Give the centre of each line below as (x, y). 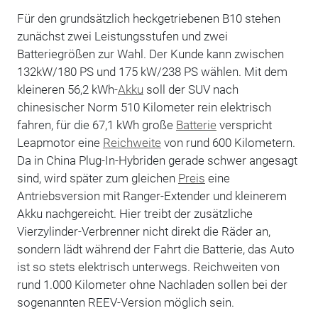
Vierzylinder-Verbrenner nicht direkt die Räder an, (143, 231)
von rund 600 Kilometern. (228, 142)
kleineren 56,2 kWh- (67, 89)
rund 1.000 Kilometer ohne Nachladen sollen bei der (152, 284)
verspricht (244, 125)
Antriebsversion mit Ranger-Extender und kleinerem (152, 196)
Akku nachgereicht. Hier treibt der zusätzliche (135, 213)
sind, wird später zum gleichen (97, 178)
